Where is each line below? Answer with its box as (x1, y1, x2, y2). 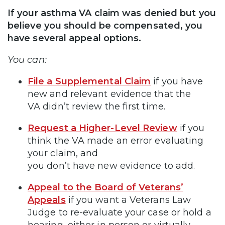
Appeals (28, 194, 66, 206)
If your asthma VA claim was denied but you (8, 8, 216, 19)
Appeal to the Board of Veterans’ (28, 182, 183, 193)
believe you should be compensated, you (8, 20, 203, 32)
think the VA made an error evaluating (28, 135, 204, 147)
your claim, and (28, 148, 98, 159)
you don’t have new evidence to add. (28, 160, 198, 172)
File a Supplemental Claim (28, 76, 151, 87)
